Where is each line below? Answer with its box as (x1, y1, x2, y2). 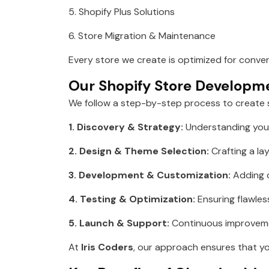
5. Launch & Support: (68, 217, 169, 230)
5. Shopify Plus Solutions (68, 5, 175, 19)
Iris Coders (81, 241, 133, 254)
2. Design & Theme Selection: (68, 145, 209, 158)
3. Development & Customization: (68, 169, 231, 182)
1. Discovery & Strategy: (68, 121, 183, 134)
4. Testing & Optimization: (68, 193, 195, 206)
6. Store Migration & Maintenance (68, 29, 216, 43)
